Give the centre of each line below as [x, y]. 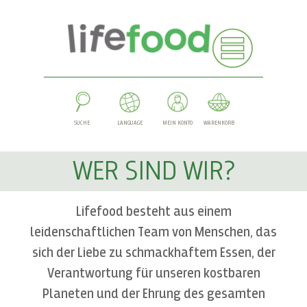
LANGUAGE [130, 123]
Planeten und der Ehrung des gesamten [153, 294]
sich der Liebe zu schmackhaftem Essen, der [153, 253]
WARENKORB [219, 123]
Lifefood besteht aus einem [153, 211]
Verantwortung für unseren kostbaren [153, 273]
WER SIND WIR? [153, 171]
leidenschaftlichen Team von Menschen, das [153, 232]
